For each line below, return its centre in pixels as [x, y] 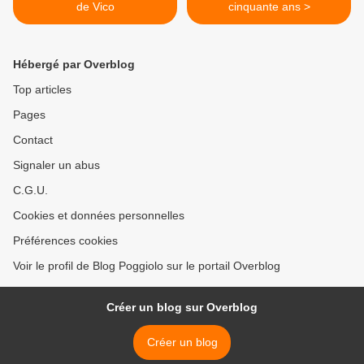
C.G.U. [30, 191]
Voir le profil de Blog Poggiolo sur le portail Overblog [147, 266]
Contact [33, 140]
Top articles [42, 90]
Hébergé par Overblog [74, 65]
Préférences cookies [65, 241]
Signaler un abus [56, 165]
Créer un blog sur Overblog [182, 308]
